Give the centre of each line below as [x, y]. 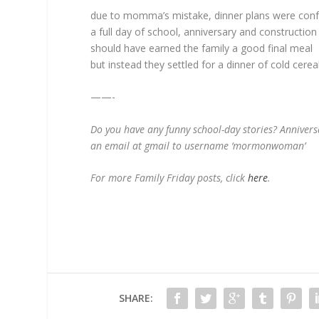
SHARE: [136, 298]
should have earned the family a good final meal [202, 48]
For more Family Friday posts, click [169, 178]
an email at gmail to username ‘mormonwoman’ [198, 145]
